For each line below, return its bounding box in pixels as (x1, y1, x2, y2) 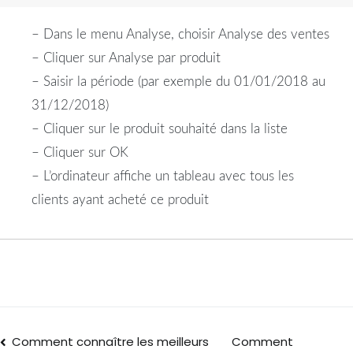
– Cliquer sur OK (32, 146, 128, 160)
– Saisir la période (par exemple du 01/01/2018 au (32, 75, 325, 89)
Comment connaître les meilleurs (12, 333, 210, 350)
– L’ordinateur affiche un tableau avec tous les (32, 169, 294, 184)
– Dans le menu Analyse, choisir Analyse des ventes (32, 28, 329, 42)
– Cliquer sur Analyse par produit (32, 51, 221, 65)
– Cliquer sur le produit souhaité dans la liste (32, 122, 288, 136)
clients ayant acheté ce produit (32, 193, 209, 207)
